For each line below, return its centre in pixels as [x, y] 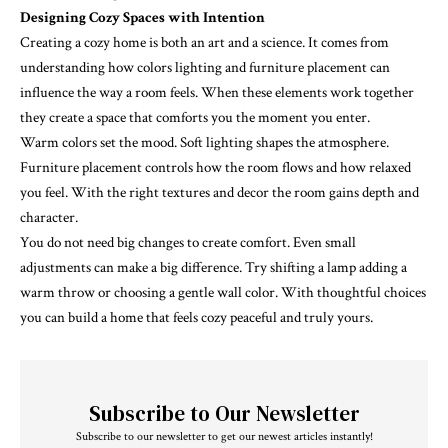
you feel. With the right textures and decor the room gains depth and [219, 193]
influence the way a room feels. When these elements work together [217, 93]
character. [49, 218]
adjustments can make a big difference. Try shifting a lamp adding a [213, 268]
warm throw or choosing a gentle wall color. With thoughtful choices [223, 293]
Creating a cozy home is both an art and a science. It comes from [204, 43]
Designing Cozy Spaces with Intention [142, 18]
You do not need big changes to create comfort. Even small [188, 243]
